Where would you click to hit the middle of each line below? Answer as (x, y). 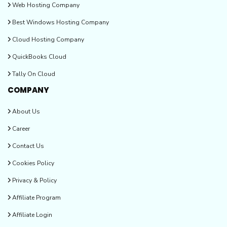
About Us (25, 111)
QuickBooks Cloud (39, 56)
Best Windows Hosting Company (60, 22)
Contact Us (27, 146)
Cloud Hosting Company (47, 39)
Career (20, 128)
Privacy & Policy (34, 180)
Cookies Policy (32, 163)
